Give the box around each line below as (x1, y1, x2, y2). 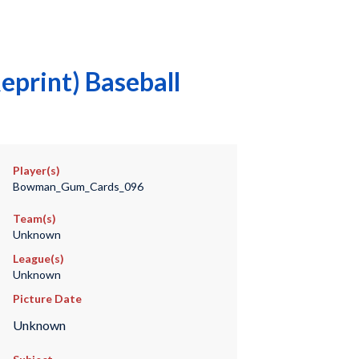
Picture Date (12, 292, 82, 305)
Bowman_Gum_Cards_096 (12, 179, 143, 193)
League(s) (12, 252, 64, 265)
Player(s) (12, 163, 60, 177)
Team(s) (12, 212, 56, 225)
